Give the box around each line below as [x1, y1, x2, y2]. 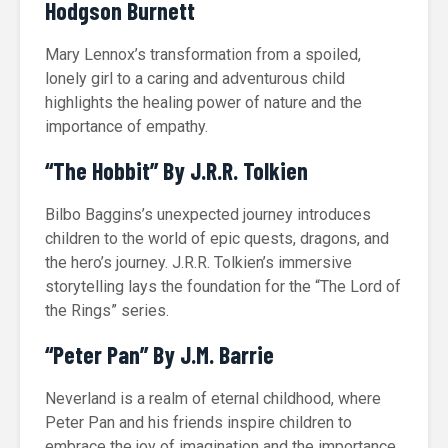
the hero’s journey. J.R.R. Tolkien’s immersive [45, 253, 352, 272]
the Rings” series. [45, 301, 169, 320]
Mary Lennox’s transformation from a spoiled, [45, 45, 361, 64]
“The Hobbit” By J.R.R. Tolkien [45, 156, 308, 185]
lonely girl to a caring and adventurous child [45, 69, 345, 88]
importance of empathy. [45, 117, 208, 136]
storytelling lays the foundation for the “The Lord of [45, 277, 401, 296]
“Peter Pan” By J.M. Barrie [45, 340, 274, 369]
